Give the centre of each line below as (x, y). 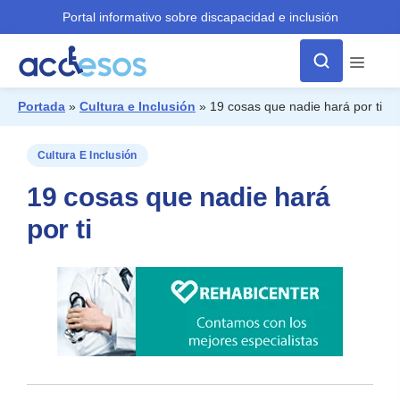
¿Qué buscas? (81, 130)
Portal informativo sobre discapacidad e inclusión (200, 17)
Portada (42, 106)
